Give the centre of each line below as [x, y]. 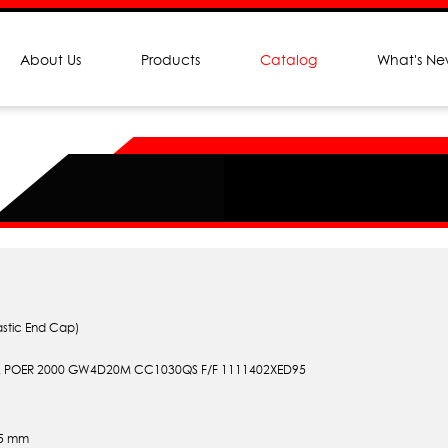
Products [170, 59]
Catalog [288, 59]
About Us [50, 59]
